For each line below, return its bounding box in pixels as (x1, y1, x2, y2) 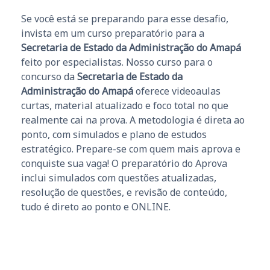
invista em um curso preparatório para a (21, 26, 204, 40)
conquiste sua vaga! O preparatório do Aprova (21, 156, 227, 170)
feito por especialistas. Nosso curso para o (21, 55, 213, 69)
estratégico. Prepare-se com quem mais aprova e (21, 142, 240, 155)
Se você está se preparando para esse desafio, (21, 11, 228, 25)
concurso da (21, 69, 77, 83)
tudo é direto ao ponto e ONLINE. (21, 199, 171, 213)
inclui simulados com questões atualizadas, (21, 171, 216, 184)
